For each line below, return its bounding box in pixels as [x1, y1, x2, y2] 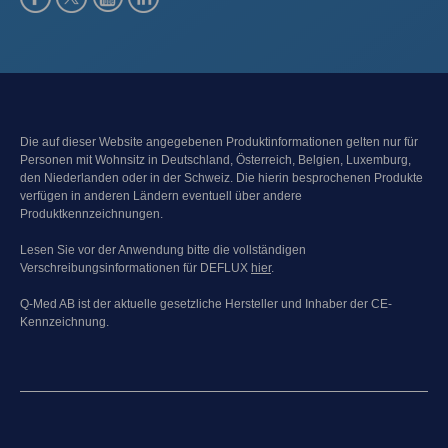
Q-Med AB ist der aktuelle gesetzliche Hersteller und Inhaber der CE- [20, 296, 392, 311]
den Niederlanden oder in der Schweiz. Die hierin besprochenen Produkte [20, 170, 423, 185]
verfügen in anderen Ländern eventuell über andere [20, 188, 302, 203]
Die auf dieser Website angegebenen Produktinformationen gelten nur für [20, 134, 418, 149]
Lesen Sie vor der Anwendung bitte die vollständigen [20, 242, 306, 257]
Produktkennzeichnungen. [20, 206, 163, 221]
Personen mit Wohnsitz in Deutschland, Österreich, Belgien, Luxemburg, [20, 152, 411, 167]
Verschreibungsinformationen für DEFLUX [20, 260, 251, 275]
